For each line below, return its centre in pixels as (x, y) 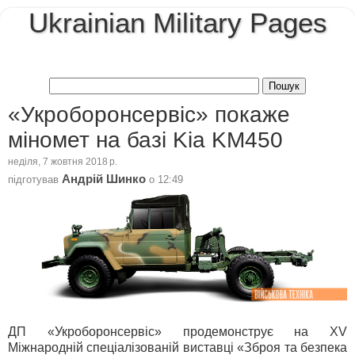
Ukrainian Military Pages (177, 23)
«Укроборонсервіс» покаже (149, 114)
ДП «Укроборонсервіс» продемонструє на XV (177, 331)
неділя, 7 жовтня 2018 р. (63, 162)
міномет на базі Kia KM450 (145, 139)
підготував (35, 179)
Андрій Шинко (104, 179)
